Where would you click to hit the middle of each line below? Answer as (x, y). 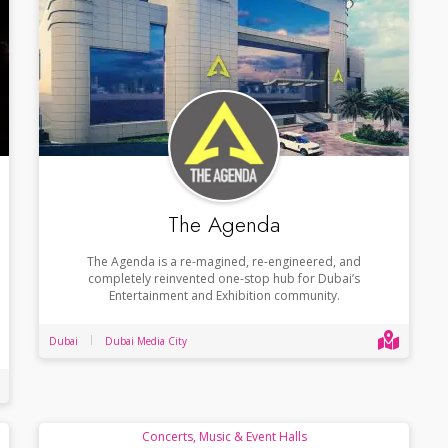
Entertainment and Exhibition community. (224, 295)
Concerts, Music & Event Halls (224, 436)
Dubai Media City (146, 340)
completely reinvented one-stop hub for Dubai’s (224, 278)
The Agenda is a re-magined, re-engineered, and (224, 261)
